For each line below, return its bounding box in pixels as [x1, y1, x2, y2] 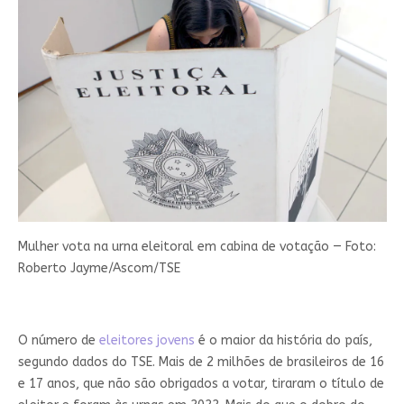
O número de [17, 333, 99, 348]
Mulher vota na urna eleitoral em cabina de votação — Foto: [17, 239, 376, 254]
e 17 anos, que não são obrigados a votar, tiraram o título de [17, 376, 384, 391]
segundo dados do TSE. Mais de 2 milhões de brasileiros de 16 [17, 354, 384, 370]
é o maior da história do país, [194, 333, 372, 348]
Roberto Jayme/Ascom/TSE [17, 261, 180, 276]
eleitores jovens [98, 333, 195, 348]
